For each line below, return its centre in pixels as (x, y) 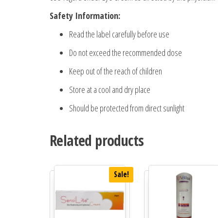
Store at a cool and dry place (110, 89)
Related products (97, 140)
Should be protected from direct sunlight (127, 108)
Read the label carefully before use (119, 34)
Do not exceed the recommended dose (126, 52)
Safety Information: (85, 15)
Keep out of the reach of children (116, 71)
